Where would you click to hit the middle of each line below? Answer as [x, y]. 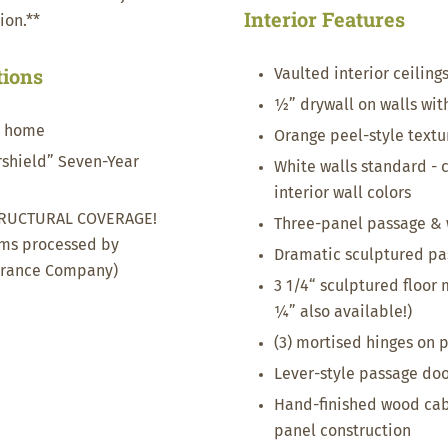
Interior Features [324, 19]
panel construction [342, 431]
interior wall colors [342, 193]
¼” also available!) [343, 312]
